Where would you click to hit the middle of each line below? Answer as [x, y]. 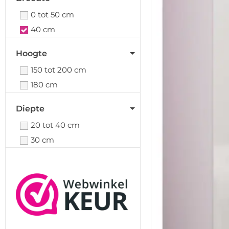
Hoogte [31, 53]
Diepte [30, 109]
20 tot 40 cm [55, 125]
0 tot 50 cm [52, 15]
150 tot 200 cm [59, 70]
